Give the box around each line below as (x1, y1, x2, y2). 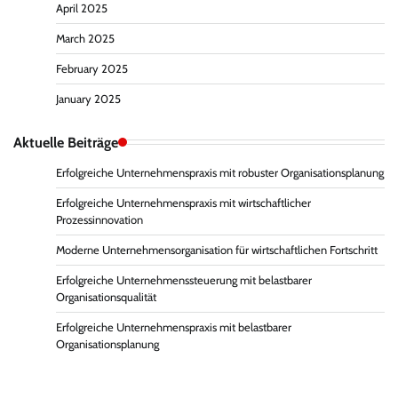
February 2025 (56, 61, 128, 76)
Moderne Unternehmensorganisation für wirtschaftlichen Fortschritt (56, 243, 378, 257)
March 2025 (56, 31, 115, 45)
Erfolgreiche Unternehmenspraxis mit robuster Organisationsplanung (56, 165, 384, 179)
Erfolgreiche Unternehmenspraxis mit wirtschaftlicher (56, 195, 311, 210)
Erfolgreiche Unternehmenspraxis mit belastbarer (56, 320, 291, 334)
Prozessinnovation (56, 212, 143, 227)
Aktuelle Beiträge (13, 132, 118, 151)
